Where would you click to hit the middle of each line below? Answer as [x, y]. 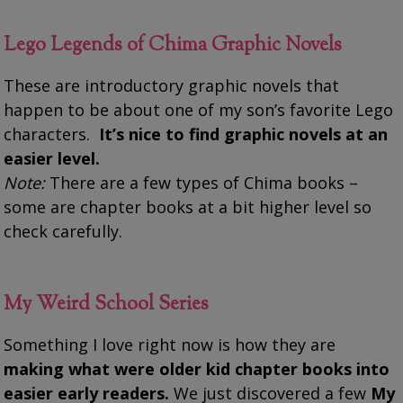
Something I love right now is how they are [170, 344]
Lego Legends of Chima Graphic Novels [173, 45]
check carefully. [63, 231]
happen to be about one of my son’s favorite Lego [199, 109]
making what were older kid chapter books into [197, 368]
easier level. [52, 158]
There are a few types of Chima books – [202, 182]
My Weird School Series [107, 304]
